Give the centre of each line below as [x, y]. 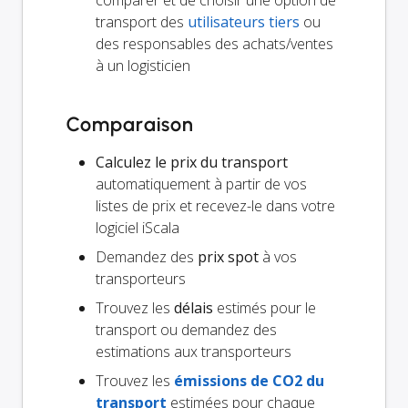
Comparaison [130, 125]
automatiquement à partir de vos [201, 184]
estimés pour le [265, 308]
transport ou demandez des [186, 330]
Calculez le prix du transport [192, 163]
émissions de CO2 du [249, 381]
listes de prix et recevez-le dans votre [215, 206]
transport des [142, 22]
